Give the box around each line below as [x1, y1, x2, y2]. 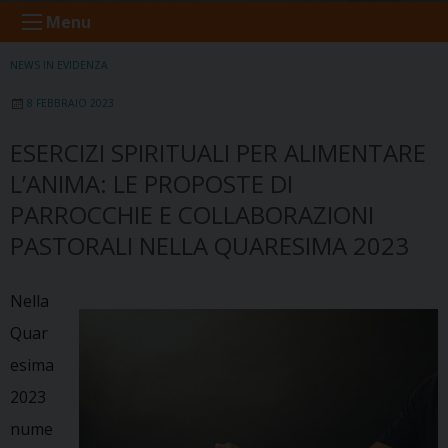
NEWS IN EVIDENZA [10, 57, 108, 72]
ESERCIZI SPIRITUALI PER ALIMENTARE [10, 135, 426, 169]
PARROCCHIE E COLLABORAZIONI [10, 197, 374, 231]
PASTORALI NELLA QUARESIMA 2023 [10, 228, 409, 262]
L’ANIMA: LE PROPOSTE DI [10, 166, 293, 200]
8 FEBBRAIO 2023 [27, 95, 114, 110]
